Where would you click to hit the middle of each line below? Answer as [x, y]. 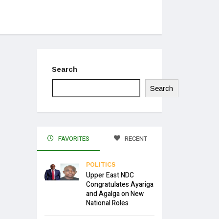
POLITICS [101, 165]
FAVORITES [73, 139]
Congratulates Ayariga [120, 185]
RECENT [135, 139]
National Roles [107, 203]
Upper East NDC [110, 175]
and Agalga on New [115, 194]
